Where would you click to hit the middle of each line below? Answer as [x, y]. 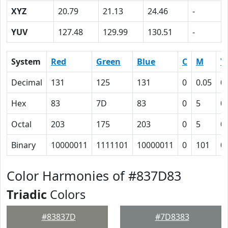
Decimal [27, 82]
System [26, 62]
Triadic [27, 194]
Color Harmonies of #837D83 [94, 176]
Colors [66, 194]
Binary [23, 145]
